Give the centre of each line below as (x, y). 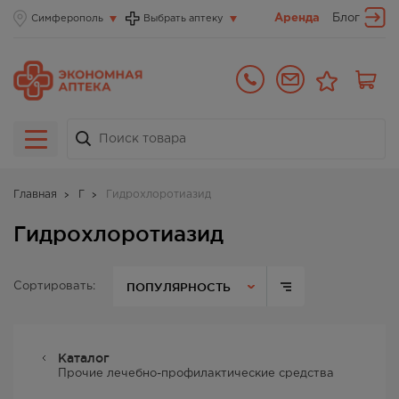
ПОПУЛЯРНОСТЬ (179, 286)
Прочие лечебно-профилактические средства (196, 374)
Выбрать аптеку (183, 19)
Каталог (84, 358)
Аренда (297, 18)
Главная (35, 195)
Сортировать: (54, 286)
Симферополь (67, 19)
